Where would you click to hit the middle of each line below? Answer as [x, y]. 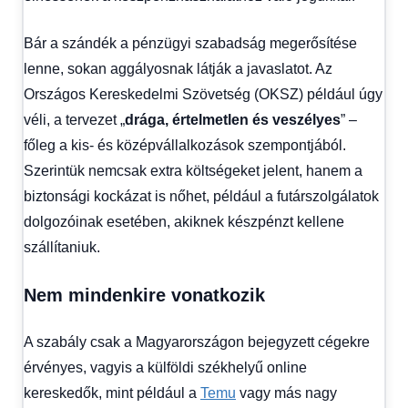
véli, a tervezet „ [74, 119]
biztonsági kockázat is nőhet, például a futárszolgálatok [201, 196]
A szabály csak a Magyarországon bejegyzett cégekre [197, 342]
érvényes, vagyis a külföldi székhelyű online [165, 367]
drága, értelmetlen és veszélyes [233, 119]
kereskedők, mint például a [112, 393]
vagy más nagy [286, 393]
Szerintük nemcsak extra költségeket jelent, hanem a [193, 170]
